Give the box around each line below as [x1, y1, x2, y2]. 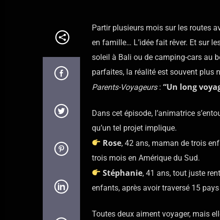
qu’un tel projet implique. [91, 123, 177, 133]
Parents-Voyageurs [91, 82, 157, 92]
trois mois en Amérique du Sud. [91, 153, 200, 163]
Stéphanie [102, 167, 142, 178]
